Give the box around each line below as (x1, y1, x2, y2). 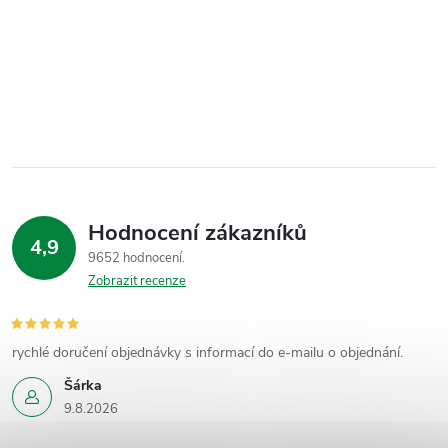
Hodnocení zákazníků (88, 218, 307, 249)
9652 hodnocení (88, 249, 185, 268)
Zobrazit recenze (88, 272, 186, 291)
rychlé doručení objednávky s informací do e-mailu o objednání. (12, 343, 403, 363)
